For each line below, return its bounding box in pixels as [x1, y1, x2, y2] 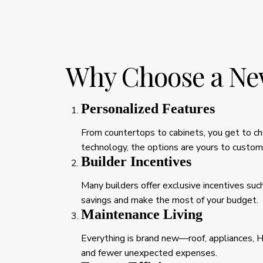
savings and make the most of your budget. [81, 193, 258, 207]
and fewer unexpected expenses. [81, 246, 217, 259]
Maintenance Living [81, 206, 203, 222]
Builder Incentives [81, 153, 191, 169]
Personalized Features [81, 100, 215, 116]
